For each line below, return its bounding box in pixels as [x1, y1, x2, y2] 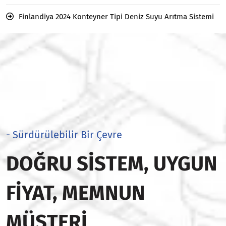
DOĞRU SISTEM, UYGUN [6, 151, 217, 176]
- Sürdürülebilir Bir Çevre [6, 128, 122, 141]
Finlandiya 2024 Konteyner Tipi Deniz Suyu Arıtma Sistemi [19, 12, 214, 21]
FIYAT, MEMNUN [6, 181, 145, 205]
